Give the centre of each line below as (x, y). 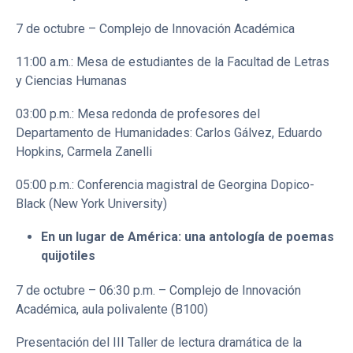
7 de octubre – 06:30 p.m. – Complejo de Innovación (158, 290)
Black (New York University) (91, 203)
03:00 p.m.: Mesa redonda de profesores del (138, 113)
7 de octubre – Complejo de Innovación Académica (155, 28)
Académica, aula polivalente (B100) (112, 309)
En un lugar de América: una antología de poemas (188, 236)
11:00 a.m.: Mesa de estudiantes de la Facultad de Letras (173, 61)
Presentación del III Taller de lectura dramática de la (159, 342)
